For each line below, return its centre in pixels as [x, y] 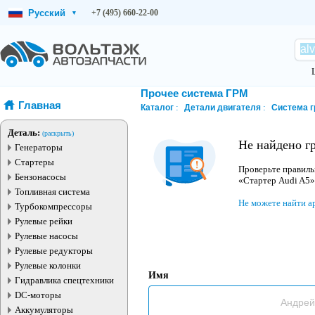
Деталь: [24, 133]
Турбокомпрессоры [53, 206]
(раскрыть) [58, 133]
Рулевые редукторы [54, 251]
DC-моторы [38, 295]
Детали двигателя [223, 108]
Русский [47, 13]
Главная [40, 105]
